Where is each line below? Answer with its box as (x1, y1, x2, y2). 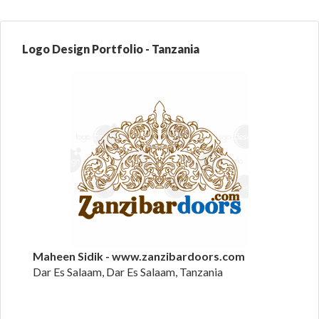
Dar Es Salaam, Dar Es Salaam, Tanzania (33, 265, 223, 278)
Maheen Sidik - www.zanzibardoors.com (33, 249, 245, 263)
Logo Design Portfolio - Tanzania (22, 42, 199, 56)
